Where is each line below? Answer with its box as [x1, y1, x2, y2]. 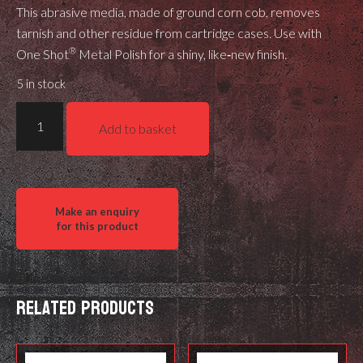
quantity [15, 208, 67, 224]
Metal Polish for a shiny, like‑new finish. [76, 45, 287, 62]
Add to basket [99, 120, 177, 136]
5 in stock [16, 75, 66, 91]
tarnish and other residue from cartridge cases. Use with [16, 24, 322, 41]
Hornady [15, 103, 69, 119]
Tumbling [15, 166, 71, 182]
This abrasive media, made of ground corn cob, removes [16, 3, 320, 19]
